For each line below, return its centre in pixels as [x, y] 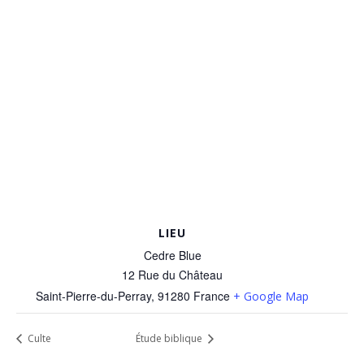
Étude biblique [171, 338]
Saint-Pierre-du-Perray [93, 295]
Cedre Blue [172, 255]
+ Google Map [271, 296]
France [212, 295]
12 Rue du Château [172, 274]
